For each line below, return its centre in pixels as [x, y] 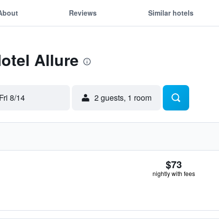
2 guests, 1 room [123, 98]
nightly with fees [174, 173]
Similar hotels [171, 12]
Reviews [83, 12]
